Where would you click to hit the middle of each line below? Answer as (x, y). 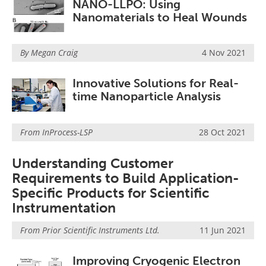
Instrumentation (64, 208)
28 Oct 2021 (222, 132)
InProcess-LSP (67, 132)
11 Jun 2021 (223, 230)
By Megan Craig (49, 53)
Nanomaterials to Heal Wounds (160, 18)
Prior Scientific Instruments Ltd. (101, 230)
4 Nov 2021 (224, 53)
